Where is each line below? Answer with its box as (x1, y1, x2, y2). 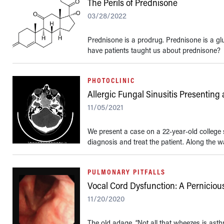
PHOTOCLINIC (87, 75, 135, 85)
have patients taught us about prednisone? (87, 45, 221, 55)
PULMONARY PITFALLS (87, 167, 166, 176)
